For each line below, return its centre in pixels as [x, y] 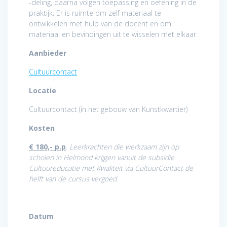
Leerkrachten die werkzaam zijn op [124, 147]
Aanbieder [48, 53]
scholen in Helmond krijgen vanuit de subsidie [102, 158]
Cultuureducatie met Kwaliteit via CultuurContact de [111, 168]
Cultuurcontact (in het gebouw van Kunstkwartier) [108, 109]
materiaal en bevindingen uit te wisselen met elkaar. [113, 34]
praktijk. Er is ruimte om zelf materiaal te [95, 13]
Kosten [42, 128]
